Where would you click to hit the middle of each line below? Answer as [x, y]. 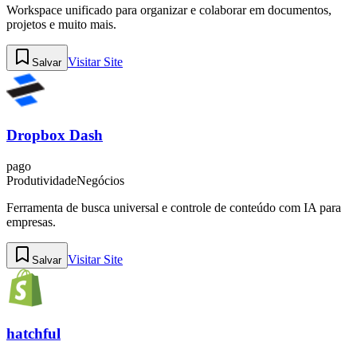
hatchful [33, 333]
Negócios [100, 180]
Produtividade [41, 180]
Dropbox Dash [55, 135]
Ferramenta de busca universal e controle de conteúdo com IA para [174, 207]
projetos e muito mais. [61, 24]
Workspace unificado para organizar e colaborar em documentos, [169, 10]
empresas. [31, 222]
